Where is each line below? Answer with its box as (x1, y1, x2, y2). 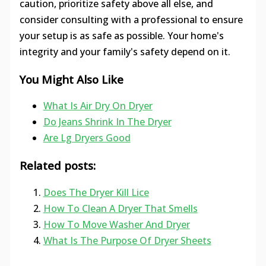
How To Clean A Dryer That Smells (43, 201, 198, 215)
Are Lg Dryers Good (43, 131, 131, 145)
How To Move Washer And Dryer (43, 217, 190, 231)
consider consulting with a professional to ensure (19, 12, 243, 26)
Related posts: (19, 157, 96, 173)
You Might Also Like (19, 71, 123, 87)
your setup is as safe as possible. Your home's (19, 28, 224, 42)
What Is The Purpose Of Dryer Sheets (43, 233, 211, 247)
